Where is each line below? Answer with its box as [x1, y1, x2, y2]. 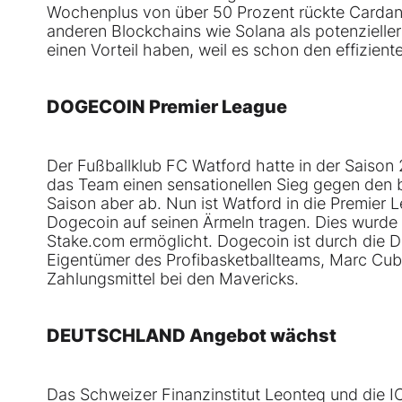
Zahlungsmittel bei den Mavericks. [47, 269, 299, 289]
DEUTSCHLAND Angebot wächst [47, 325, 336, 347]
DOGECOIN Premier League [47, 96, 287, 118]
